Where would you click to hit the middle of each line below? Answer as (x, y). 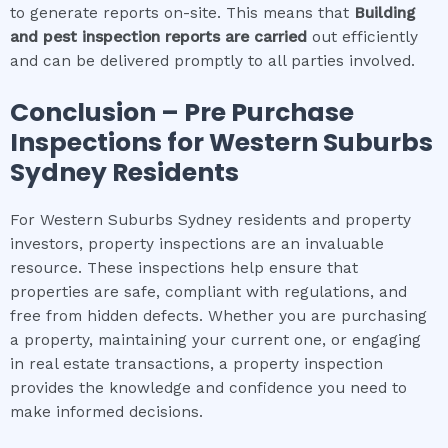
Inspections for (109, 142)
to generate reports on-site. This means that (182, 12)
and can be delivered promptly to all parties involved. (212, 60)
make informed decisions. (106, 411)
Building (384, 12)
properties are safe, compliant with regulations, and (208, 291)
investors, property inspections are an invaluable (197, 243)
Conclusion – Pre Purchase (182, 112)
